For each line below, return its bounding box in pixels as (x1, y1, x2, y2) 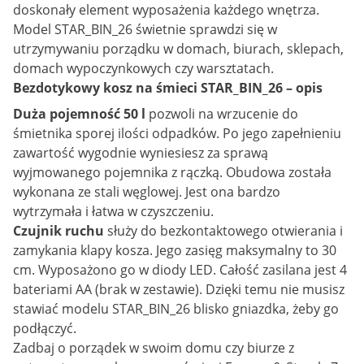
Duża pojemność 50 (13, 105, 138, 123)
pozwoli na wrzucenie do (145, 105, 298, 123)
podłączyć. (13, 319, 76, 337)
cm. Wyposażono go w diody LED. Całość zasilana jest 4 (13, 261, 347, 279)
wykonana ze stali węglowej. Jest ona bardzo (13, 183, 280, 201)
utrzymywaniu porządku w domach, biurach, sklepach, (13, 40, 344, 58)
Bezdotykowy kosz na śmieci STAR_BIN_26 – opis (13, 79, 323, 97)
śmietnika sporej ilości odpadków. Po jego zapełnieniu (13, 124, 341, 142)
